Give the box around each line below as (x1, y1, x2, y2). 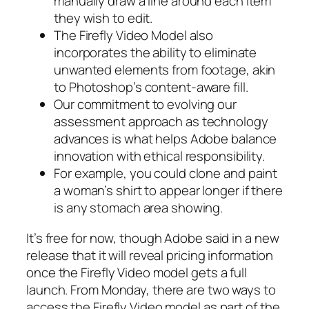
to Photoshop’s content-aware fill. (54, 78, 248, 97)
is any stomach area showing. (54, 199, 223, 217)
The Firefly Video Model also (54, 26, 214, 45)
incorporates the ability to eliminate (54, 43, 257, 62)
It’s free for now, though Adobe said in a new (26, 228, 279, 247)
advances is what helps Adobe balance (54, 130, 277, 148)
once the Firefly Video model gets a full (26, 263, 247, 281)
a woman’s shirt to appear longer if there (54, 181, 283, 200)
